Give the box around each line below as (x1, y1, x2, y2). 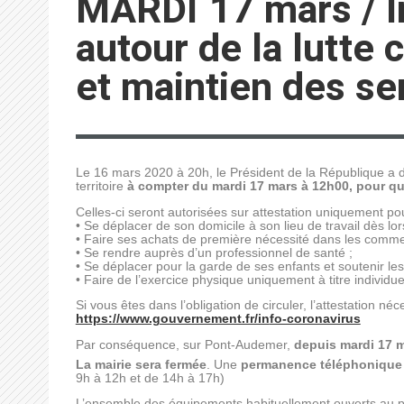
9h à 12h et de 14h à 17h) (75, 371, 225, 385)
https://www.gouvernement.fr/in (75, 312, 270, 326)
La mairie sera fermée (75, 357, 207, 372)
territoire (75, 179, 127, 193)
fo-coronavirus (269, 312, 361, 326)
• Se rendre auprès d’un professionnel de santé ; (75, 245, 353, 260)
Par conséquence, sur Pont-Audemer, (75, 337, 294, 352)
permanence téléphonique (240, 357, 402, 372)
